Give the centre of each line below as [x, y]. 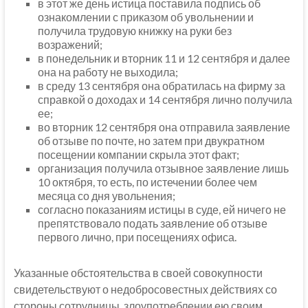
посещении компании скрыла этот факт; [138, 155]
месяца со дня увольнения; [106, 196]
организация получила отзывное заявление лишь [163, 168]
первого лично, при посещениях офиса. [137, 237]
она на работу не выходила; [108, 72]
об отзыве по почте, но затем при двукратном [151, 141]
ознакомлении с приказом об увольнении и [145, 17]
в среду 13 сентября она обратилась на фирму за [161, 86]
